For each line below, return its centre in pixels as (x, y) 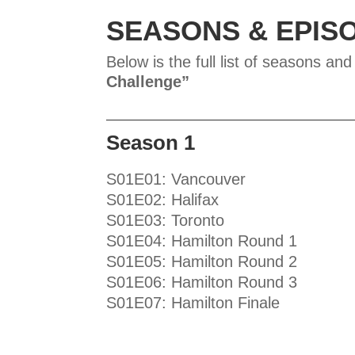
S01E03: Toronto (166, 220)
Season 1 (151, 142)
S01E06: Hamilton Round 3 (202, 282)
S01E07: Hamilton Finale (193, 302)
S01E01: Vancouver (176, 179)
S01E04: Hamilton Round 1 (202, 240)
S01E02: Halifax (163, 199)
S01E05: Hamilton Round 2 (202, 261)
